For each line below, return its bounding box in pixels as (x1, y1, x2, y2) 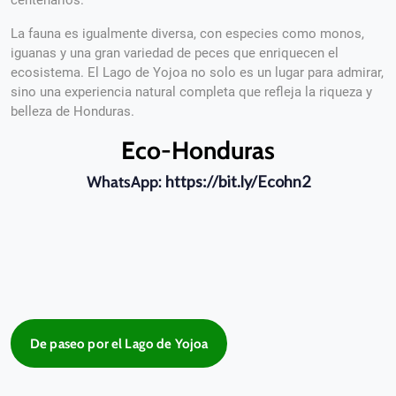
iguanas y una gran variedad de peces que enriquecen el (11, 45, 339, 61)
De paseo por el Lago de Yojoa (30, 335, 209, 352)
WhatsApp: (86, 172, 165, 192)
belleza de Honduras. (11, 103, 138, 119)
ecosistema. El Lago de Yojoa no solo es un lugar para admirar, (11, 65, 384, 80)
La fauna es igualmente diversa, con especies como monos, (11, 26, 364, 42)
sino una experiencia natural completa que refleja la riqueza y (11, 84, 372, 100)
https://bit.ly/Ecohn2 (164, 171, 310, 191)
